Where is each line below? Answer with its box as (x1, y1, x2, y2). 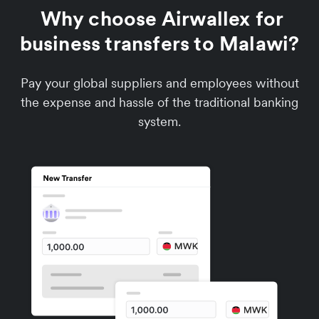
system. (138, 113, 181, 130)
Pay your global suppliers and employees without (20, 75, 299, 91)
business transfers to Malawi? (19, 31, 300, 56)
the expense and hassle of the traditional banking (21, 94, 298, 110)
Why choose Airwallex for (35, 6, 284, 31)
